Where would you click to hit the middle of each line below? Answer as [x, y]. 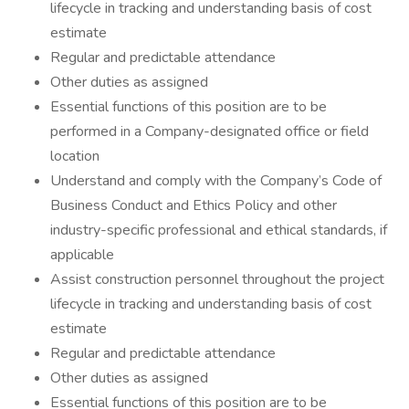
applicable [82, 255]
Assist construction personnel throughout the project [217, 279]
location [75, 156]
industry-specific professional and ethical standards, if [219, 230]
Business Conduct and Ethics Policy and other [194, 205]
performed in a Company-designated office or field [210, 131]
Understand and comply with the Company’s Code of [216, 181]
